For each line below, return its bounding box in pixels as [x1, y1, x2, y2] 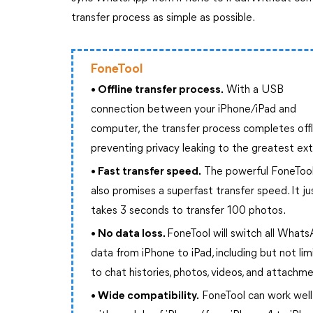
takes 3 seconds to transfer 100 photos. [91, 205, 286, 217]
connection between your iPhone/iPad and [91, 104, 297, 115]
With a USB [224, 85, 284, 96]
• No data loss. [91, 228, 168, 240]
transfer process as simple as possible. [71, 13, 255, 24]
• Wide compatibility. [91, 291, 200, 302]
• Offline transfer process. [91, 85, 224, 96]
